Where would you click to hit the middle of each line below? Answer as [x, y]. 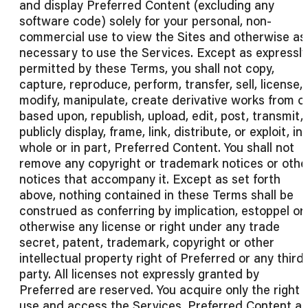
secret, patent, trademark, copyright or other [147, 242]
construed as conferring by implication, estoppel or [162, 211]
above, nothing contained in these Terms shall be [156, 195]
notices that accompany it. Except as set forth [150, 179]
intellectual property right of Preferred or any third [162, 258]
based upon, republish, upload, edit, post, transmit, [161, 116]
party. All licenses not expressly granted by [139, 274]
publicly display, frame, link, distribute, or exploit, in [161, 132]
